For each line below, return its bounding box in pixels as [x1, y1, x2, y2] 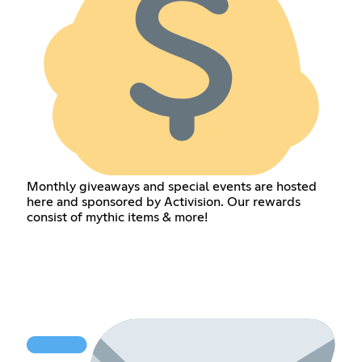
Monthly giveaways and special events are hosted [26, 179, 317, 193]
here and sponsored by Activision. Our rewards [26, 195, 301, 208]
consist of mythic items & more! [26, 210, 208, 224]
